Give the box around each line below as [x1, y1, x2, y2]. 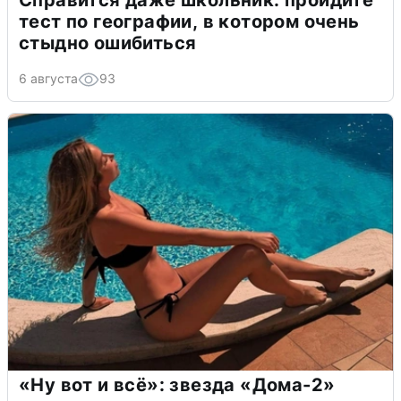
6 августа [19, 70, 78, 86]
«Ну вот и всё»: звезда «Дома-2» [19, 373, 336, 396]
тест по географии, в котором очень [19, 10, 360, 32]
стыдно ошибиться [19, 31, 197, 54]
